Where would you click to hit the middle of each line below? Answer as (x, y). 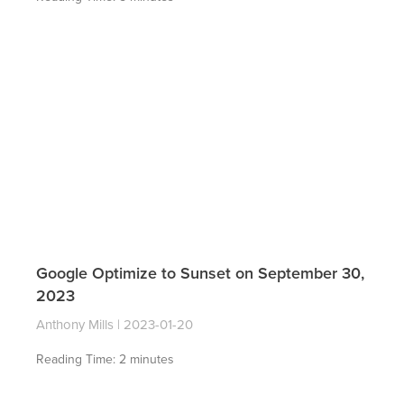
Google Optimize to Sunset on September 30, (200, 273)
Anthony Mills (77, 324)
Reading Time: (78, 359)
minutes (152, 359)
